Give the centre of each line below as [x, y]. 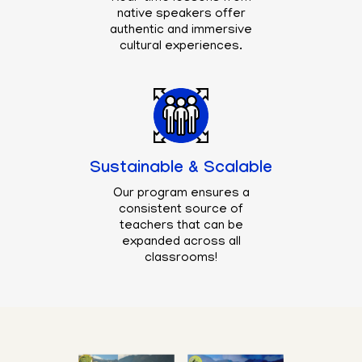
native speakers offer [181, 14]
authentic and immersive [181, 30]
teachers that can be [181, 226]
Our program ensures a [181, 194]
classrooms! [181, 258]
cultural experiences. [181, 46]
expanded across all [181, 242]
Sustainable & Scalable [181, 169]
